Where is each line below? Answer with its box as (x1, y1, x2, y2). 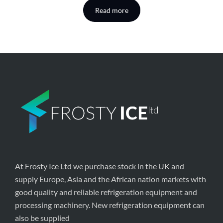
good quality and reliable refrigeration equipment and (15, 187, 197, 197)
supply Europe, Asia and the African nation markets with (15, 174, 206, 184)
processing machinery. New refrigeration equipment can (15, 200, 205, 210)
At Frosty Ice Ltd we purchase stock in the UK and (15, 161, 184, 171)
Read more (95, 5, 128, 14)
